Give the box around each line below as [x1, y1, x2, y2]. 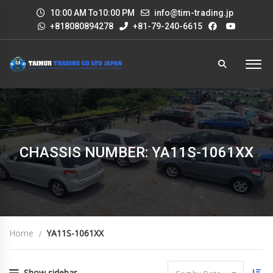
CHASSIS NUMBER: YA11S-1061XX [19, 143, 253, 161]
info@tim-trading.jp [154, 8, 233, 18]
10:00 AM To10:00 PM [48, 8, 135, 18]
